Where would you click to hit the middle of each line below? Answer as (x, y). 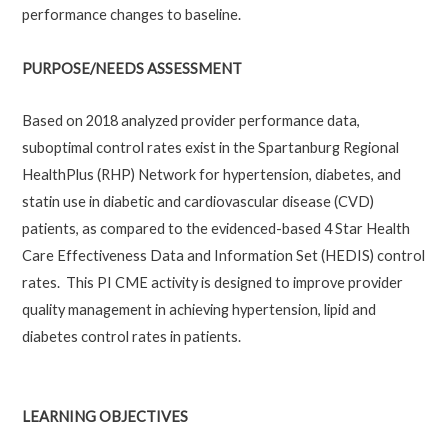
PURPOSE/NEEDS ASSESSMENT (131, 68)
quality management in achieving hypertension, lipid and (198, 310)
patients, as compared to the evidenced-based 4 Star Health (215, 229)
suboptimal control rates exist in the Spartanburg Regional (210, 148)
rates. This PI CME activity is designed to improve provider (212, 283)
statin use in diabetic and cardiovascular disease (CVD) (197, 202)
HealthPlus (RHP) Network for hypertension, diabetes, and (211, 175)
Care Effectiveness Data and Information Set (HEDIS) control (223, 256)
